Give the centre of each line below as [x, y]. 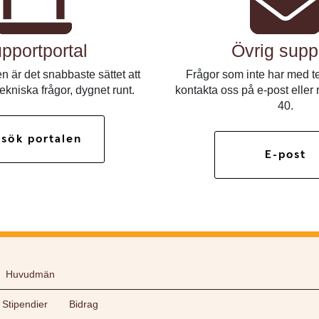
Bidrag [84, 304]
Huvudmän [30, 274]
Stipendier [25, 304]
